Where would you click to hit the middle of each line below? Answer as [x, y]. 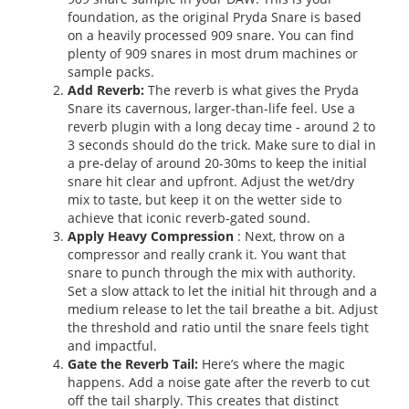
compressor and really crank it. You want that [206, 254]
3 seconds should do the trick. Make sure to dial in [221, 144]
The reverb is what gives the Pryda [251, 89]
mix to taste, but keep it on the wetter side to [204, 199]
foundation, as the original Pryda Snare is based [214, 16]
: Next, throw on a [289, 236]
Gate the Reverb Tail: [132, 363]
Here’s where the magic [271, 363]
